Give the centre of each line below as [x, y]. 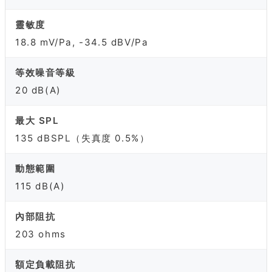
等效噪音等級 [46, 73]
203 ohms [41, 234]
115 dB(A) [40, 186]
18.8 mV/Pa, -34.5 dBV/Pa [82, 42]
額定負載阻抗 [46, 265]
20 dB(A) [38, 90]
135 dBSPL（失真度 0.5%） [83, 138]
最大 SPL [37, 121]
